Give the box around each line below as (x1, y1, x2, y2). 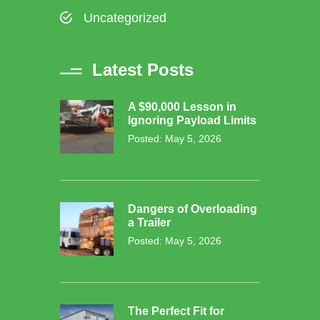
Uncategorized (84, 11, 166, 26)
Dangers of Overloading (128, 203, 257, 216)
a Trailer (128, 216, 171, 229)
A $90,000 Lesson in (128, 101, 236, 114)
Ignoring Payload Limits (128, 114, 256, 127)
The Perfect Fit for (128, 305, 224, 318)
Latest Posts (92, 60, 194, 80)
